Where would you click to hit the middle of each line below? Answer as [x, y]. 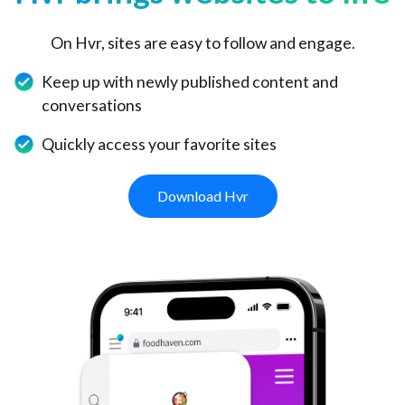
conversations [92, 105]
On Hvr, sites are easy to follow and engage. [202, 42]
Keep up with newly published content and [190, 81]
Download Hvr [202, 195]
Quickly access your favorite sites [160, 144]
